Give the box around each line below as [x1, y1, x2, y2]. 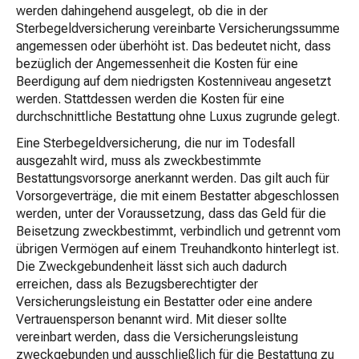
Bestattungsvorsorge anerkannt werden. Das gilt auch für [16, 171, 329, 186]
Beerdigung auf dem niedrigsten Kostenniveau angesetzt [16, 74, 331, 89]
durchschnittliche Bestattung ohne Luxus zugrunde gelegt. [16, 109, 340, 124]
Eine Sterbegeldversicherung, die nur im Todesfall [16, 135, 295, 151]
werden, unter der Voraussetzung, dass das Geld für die [16, 206, 326, 221]
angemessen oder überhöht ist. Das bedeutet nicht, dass [16, 38, 331, 54]
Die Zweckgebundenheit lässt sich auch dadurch [16, 259, 287, 274]
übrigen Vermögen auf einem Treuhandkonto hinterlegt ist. [16, 241, 339, 256]
